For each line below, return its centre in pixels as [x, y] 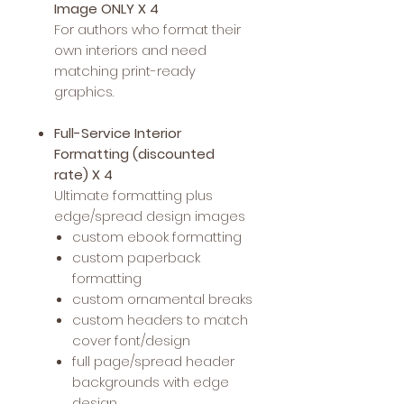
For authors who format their [147, 29]
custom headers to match [160, 319]
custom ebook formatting [157, 236]
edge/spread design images [150, 216]
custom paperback [136, 257]
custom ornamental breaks [162, 298]
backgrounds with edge [151, 381]
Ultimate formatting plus [133, 195]
